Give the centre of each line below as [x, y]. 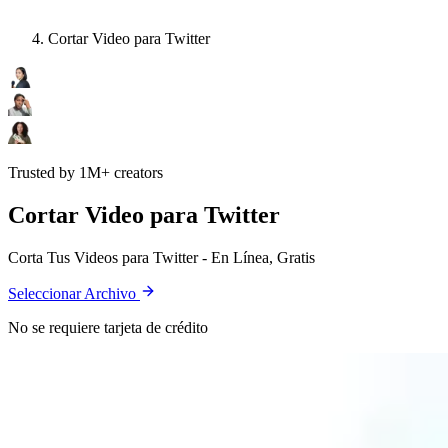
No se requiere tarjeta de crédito [108, 328]
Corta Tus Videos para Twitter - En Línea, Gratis [161, 258]
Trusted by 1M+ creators [85, 173]
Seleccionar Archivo [74, 294]
